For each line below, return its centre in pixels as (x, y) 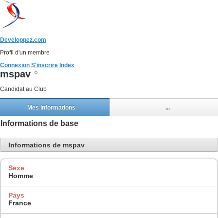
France (20, 203)
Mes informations (51, 107)
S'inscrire (45, 65)
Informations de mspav (46, 145)
